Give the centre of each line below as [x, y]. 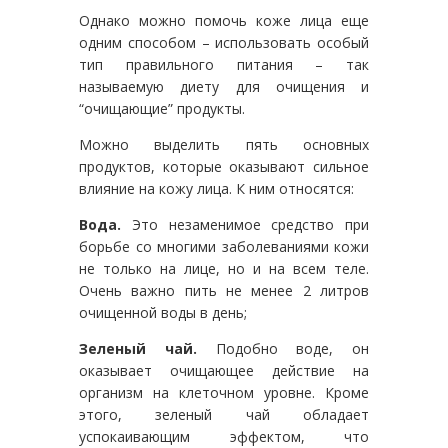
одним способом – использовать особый [224, 42]
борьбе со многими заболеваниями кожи [224, 246]
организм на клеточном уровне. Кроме [224, 392]
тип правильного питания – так [224, 64]
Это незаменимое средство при [245, 224]
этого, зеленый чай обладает [224, 414]
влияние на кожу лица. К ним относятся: [216, 188]
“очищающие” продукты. [162, 108]
